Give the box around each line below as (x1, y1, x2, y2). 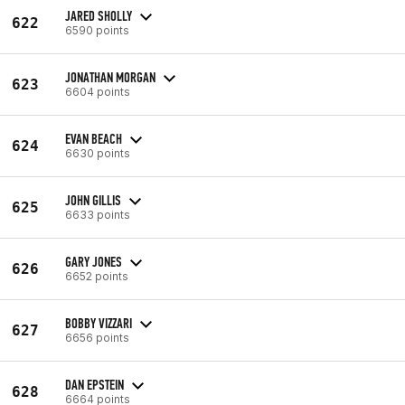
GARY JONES (65, 252, 122, 270)
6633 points (65, 207, 130, 221)
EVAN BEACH (65, 129, 122, 147)
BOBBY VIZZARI (65, 314, 132, 332)
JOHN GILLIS (65, 191, 121, 209)
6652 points (65, 268, 128, 283)
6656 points (65, 330, 129, 344)
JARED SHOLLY (65, 6, 132, 24)
